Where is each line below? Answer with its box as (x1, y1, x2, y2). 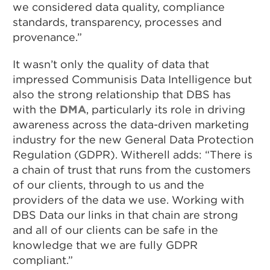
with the (13, 102, 60, 116)
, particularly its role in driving (86, 102, 246, 116)
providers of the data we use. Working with (13, 193, 245, 206)
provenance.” (13, 30, 83, 43)
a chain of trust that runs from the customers (13, 163, 251, 176)
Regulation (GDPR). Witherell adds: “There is (13, 148, 253, 161)
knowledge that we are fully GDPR (13, 238, 198, 251)
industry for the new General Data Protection (13, 133, 254, 146)
